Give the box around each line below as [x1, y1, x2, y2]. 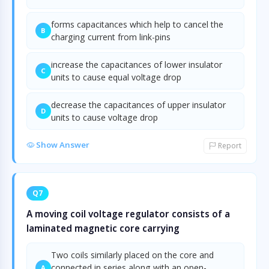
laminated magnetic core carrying [26, 222, 180, 234]
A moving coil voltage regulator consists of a [26, 208, 230, 220]
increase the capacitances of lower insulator [51, 59, 222, 70]
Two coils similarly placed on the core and [51, 249, 214, 261]
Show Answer [34, 139, 89, 150]
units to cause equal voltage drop [51, 71, 181, 83]
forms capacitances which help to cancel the [51, 19, 223, 30]
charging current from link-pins [51, 31, 171, 43]
